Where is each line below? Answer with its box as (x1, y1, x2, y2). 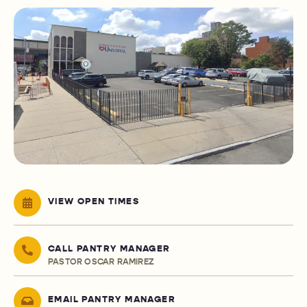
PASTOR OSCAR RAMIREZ (48, 257, 154, 267)
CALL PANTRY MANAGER (48, 243, 171, 255)
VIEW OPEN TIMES (48, 196, 139, 208)
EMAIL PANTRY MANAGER (48, 294, 175, 306)
